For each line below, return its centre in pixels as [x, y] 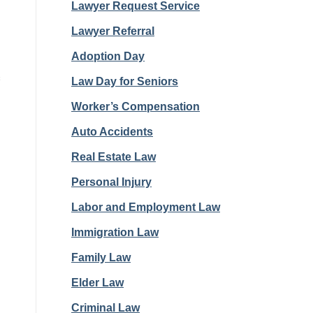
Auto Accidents [112, 132]
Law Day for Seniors [125, 81]
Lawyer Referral [113, 31]
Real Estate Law [114, 157]
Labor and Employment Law [146, 207]
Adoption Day [108, 56]
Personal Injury [111, 182]
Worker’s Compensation [136, 107]
